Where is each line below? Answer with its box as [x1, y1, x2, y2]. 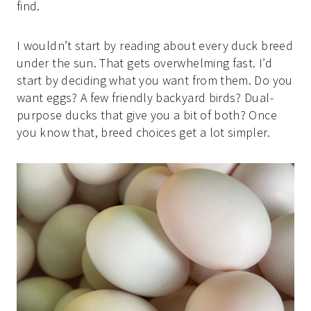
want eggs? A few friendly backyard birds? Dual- [17, 90, 274, 106]
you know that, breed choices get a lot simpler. [17, 124, 270, 141]
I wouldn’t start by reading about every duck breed [17, 37, 293, 54]
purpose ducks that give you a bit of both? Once [17, 107, 277, 124]
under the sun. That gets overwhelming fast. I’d [17, 55, 272, 72]
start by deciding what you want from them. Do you [17, 72, 293, 89]
